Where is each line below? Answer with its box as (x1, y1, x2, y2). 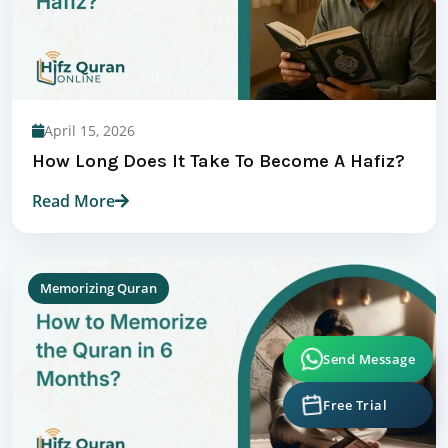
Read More (32, 190, 115, 213)
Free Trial (323, 388, 387, 407)
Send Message (323, 342, 415, 361)
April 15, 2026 (44, 121, 135, 141)
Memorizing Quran (40, 279, 157, 298)
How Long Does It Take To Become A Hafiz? (32, 150, 405, 173)
